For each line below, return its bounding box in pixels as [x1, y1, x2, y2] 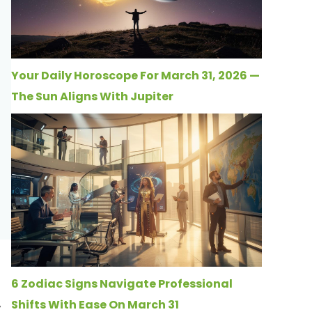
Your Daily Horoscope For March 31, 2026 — [11, 67, 260, 84]
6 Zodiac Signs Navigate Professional [11, 276, 233, 292]
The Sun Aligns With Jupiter [11, 88, 173, 104]
